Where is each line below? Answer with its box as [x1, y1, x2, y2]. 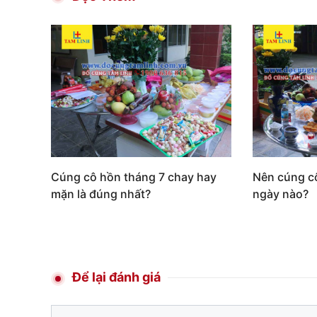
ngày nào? [252, 187, 309, 202]
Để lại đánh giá [72, 270, 161, 285]
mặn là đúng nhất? [51, 187, 151, 202]
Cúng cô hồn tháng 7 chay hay [51, 170, 217, 185]
